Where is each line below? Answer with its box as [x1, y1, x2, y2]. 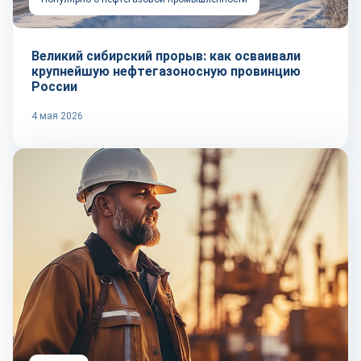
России [31, 79, 77, 94]
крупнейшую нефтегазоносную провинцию [31, 64, 301, 79]
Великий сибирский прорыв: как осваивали [31, 48, 301, 64]
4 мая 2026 [31, 110, 83, 122]
